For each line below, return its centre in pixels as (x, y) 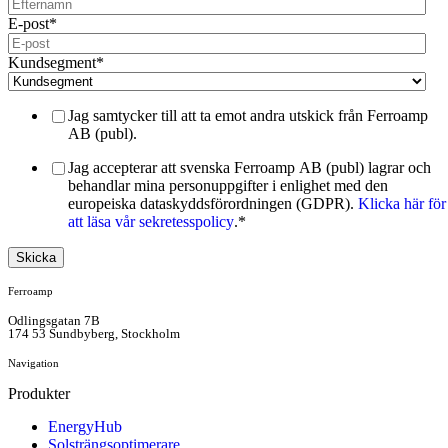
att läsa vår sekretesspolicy (151, 222)
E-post (28, 24)
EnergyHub (85, 427)
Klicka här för (402, 204)
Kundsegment (52, 63)
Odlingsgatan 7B (54, 321)
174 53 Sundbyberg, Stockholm (94, 334)
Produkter (39, 394)
